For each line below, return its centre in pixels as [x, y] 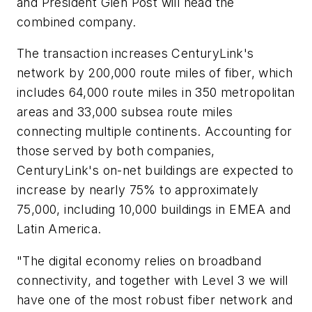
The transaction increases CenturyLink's [135, 54]
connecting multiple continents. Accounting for [155, 132]
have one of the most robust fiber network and [155, 299]
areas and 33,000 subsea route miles [125, 112]
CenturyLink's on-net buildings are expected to [155, 171]
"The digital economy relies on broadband [139, 260]
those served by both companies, [116, 151]
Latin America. [59, 229]
